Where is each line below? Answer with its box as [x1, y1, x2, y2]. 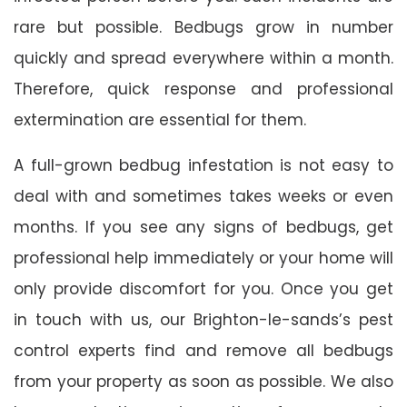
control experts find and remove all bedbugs [14, 339, 393, 362]
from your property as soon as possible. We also [14, 370, 393, 392]
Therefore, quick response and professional [14, 77, 393, 100]
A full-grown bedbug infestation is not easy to [14, 154, 393, 176]
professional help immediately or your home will [14, 246, 393, 269]
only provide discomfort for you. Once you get [14, 277, 393, 300]
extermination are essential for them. [14, 108, 306, 131]
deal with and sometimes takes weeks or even [14, 184, 393, 207]
